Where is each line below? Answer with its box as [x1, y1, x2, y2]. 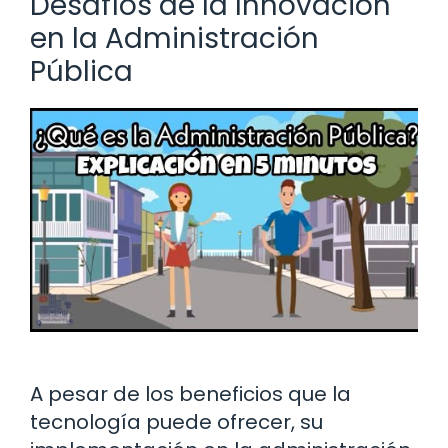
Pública [30, 51, 133, 91]
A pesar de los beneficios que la [30, 379, 351, 408]
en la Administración [30, 18, 319, 58]
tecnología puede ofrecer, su [30, 407, 323, 436]
